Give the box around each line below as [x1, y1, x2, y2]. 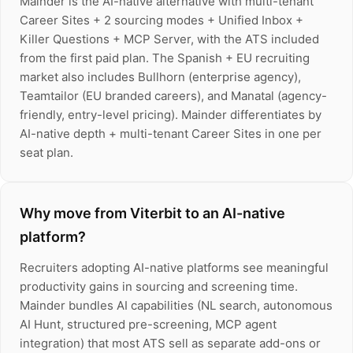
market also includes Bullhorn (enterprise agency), [20, 69, 301, 84]
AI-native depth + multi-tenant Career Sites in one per [20, 126, 321, 141]
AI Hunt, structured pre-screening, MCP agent [20, 317, 277, 332]
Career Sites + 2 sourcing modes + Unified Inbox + [20, 13, 303, 28]
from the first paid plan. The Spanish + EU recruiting [20, 50, 310, 65]
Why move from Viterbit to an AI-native [20, 205, 285, 221]
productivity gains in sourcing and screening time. [20, 279, 298, 294]
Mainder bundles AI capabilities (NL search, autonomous [20, 298, 333, 313]
